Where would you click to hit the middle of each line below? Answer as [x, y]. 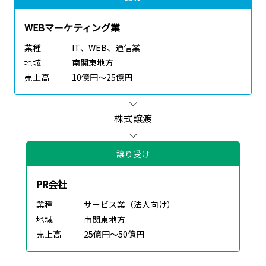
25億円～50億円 [114, 234]
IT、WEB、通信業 [106, 48]
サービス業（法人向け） [129, 205]
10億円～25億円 [102, 77]
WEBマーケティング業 [72, 28]
